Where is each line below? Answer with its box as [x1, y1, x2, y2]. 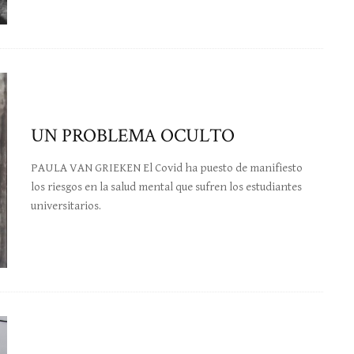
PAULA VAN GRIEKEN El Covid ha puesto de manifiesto [31, 161, 303, 175]
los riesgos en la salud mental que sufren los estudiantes [31, 180, 302, 194]
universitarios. [31, 199, 101, 213]
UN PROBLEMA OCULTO [31, 123, 235, 149]
